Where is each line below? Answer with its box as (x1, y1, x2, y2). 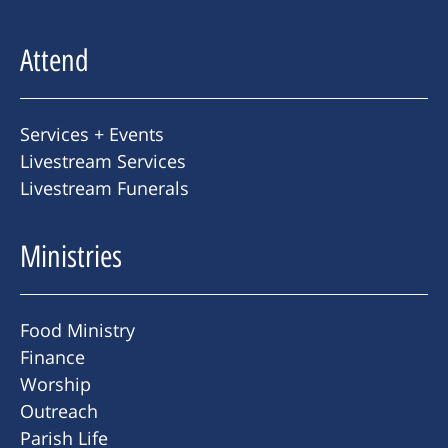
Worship (20, 372, 91, 397)
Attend (20, 42, 89, 80)
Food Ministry (20, 318, 135, 343)
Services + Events (20, 122, 164, 147)
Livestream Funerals (20, 176, 189, 201)
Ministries (20, 238, 122, 276)
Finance (20, 345, 85, 370)
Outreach (20, 399, 98, 424)
